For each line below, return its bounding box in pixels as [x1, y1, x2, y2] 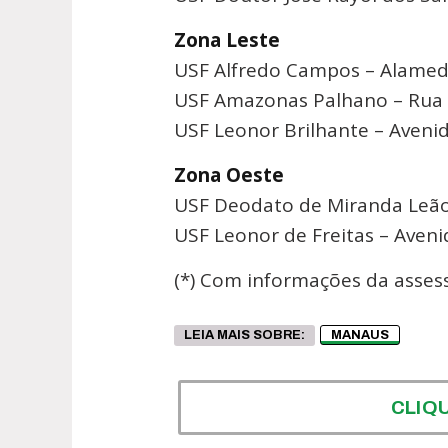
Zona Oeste [174, 161, 284, 188]
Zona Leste [174, 26, 280, 53]
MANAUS [331, 327, 389, 342]
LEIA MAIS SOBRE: [184, 327, 305, 342]
